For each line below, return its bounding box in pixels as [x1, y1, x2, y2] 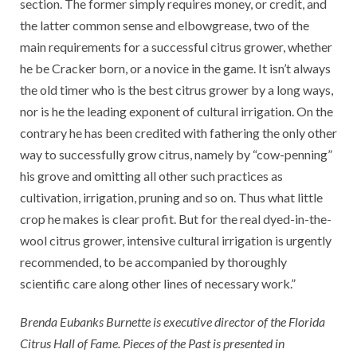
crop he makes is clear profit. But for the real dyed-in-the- [20, 210, 331, 226]
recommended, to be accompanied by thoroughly [20, 253, 287, 269]
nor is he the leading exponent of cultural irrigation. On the [20, 103, 333, 119]
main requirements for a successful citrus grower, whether [20, 38, 332, 54]
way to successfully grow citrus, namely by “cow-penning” [20, 146, 332, 162]
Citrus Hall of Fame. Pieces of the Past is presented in [20, 335, 284, 351]
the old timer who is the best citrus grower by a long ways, [20, 81, 333, 97]
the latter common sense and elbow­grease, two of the [20, 17, 309, 33]
